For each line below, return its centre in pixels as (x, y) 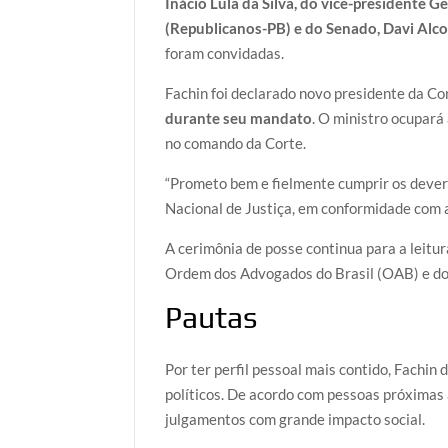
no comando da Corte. (236, 143)
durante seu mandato (239, 118)
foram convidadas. (225, 53)
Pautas (211, 318)
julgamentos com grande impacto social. (295, 418)
